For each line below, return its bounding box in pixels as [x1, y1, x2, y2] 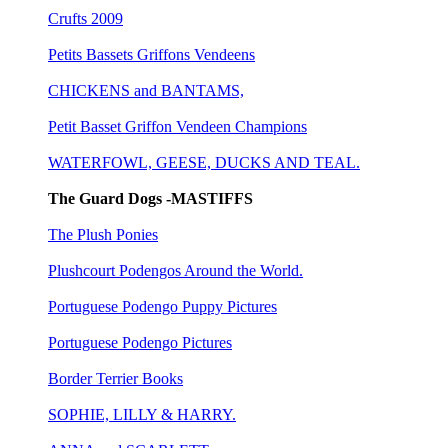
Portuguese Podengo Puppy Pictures [48, 297, 277, 315]
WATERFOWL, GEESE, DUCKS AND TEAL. [48, 153, 360, 171]
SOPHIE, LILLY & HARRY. [48, 405, 236, 423]
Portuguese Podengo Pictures [48, 333, 232, 351]
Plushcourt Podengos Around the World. [48, 261, 303, 279]
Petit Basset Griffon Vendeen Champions [48, 117, 307, 135]
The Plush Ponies [48, 225, 158, 243]
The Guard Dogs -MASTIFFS [48, 189, 253, 207]
